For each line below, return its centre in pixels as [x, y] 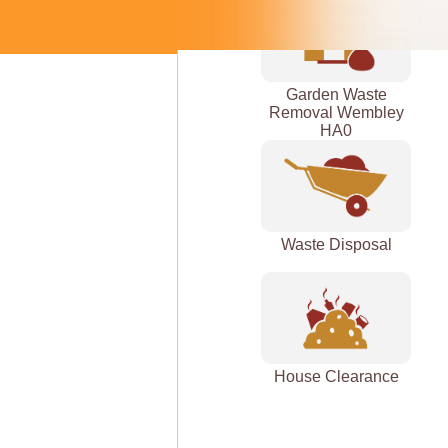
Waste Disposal [336, 244]
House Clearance [336, 376]
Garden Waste [336, 94]
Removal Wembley [336, 112]
